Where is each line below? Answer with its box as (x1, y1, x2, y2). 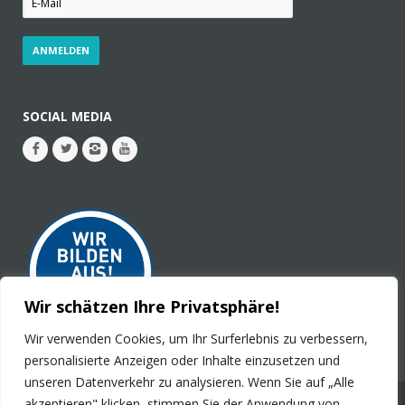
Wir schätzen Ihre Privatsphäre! (24, 296, 279, 317)
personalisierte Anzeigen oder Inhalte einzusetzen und (24, 352, 340, 369)
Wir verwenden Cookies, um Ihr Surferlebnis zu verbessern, (24, 330, 368, 347)
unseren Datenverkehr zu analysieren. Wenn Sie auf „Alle (24, 373, 354, 391)
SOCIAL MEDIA (23, 108, 112, 126)
